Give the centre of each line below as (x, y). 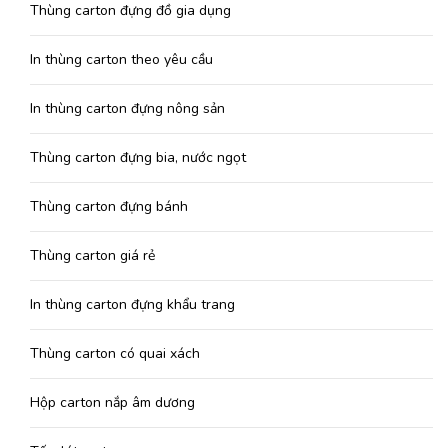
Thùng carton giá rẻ (92, 256)
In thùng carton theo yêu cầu (121, 60)
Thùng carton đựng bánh (109, 207)
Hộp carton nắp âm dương (112, 403)
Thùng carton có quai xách (115, 354)
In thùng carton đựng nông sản (127, 109)
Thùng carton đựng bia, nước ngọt (138, 158)
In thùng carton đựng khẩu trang (132, 305)
